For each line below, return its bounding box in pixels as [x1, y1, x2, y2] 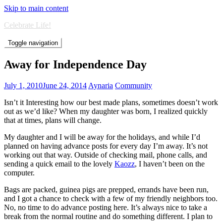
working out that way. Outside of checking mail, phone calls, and [4, 150, 207, 159]
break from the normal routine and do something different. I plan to [4, 212, 213, 221]
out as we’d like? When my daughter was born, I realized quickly [4, 107, 208, 115]
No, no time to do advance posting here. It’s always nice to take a [4, 203, 207, 212]
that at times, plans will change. [4, 115, 102, 124]
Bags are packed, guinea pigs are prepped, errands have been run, [4, 185, 209, 194]
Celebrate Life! [4, 21, 51, 29]
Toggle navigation [8, 39, 58, 47]
